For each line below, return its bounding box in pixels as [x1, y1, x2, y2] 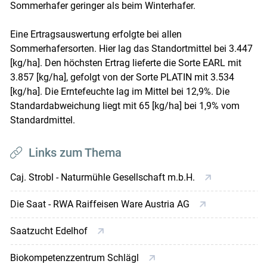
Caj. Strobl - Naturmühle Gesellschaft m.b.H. [10, 171, 197, 183]
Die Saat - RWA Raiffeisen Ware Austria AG [10, 198, 192, 210]
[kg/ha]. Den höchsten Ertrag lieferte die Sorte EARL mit [10, 57, 241, 69]
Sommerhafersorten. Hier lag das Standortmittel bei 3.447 [10, 42, 253, 54]
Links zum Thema [28, 145, 122, 160]
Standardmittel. [10, 114, 75, 126]
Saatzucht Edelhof [10, 225, 90, 237]
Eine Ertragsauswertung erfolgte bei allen [10, 28, 182, 40]
